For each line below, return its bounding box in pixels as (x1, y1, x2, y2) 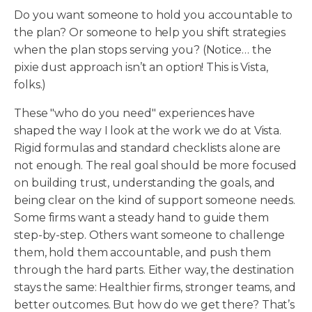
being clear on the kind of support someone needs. (14, 194, 296, 208)
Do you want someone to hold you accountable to (14, 8, 293, 22)
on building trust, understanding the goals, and (14, 176, 276, 190)
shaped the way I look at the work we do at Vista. (14, 124, 282, 138)
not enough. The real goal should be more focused (14, 159, 297, 173)
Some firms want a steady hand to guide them (14, 211, 269, 225)
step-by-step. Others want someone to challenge (14, 228, 286, 242)
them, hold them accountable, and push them (14, 246, 271, 260)
